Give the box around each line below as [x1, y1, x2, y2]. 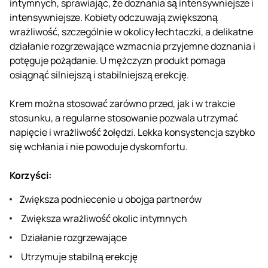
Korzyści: [10, 168, 51, 182]
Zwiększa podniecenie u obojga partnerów [19, 192, 202, 206]
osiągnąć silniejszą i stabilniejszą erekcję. [10, 68, 189, 81]
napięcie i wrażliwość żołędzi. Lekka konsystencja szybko [10, 125, 255, 139]
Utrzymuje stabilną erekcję [19, 249, 138, 263]
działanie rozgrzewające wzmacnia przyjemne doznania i [10, 39, 255, 53]
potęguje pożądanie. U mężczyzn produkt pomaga [10, 53, 226, 67]
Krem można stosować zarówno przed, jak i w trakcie [10, 96, 235, 110]
